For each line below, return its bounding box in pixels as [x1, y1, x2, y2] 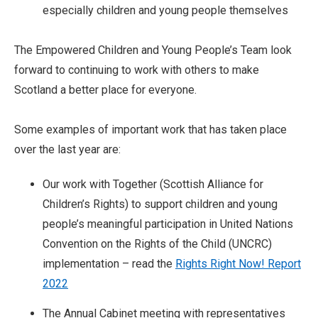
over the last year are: [14, 143, 121, 157]
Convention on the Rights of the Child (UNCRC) [43, 237, 272, 251]
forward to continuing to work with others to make [14, 63, 259, 77]
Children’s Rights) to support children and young [43, 197, 278, 212]
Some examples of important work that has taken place [14, 123, 287, 137]
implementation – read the [43, 257, 175, 271]
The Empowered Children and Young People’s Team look [14, 43, 292, 57]
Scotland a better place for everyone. [14, 83, 197, 97]
